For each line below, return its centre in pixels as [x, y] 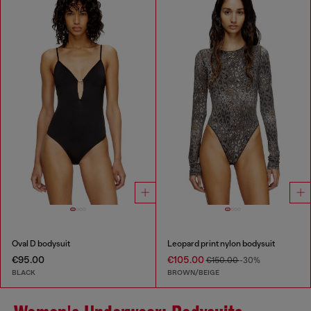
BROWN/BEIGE [193, 272]
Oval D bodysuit [41, 244]
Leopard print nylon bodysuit [221, 244]
